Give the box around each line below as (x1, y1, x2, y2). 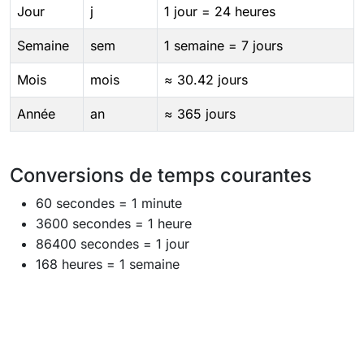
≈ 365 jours (164, 106, 236, 122)
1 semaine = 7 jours (164, 37, 283, 54)
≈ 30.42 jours (164, 71, 248, 88)
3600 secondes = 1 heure (36, 215, 192, 232)
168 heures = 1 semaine (36, 256, 180, 272)
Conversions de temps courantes (10, 163, 312, 187)
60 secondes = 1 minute (36, 195, 182, 211)
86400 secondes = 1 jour (36, 236, 189, 252)
